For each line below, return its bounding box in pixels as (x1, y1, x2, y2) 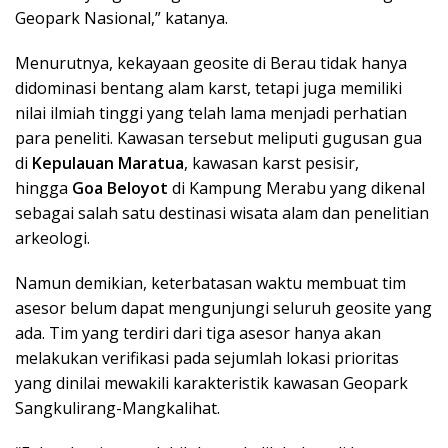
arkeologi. (15, 227, 90, 250)
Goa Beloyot (72, 177, 168, 200)
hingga (15, 177, 72, 200)
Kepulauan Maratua (32, 152, 184, 175)
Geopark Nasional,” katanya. (15, 7, 228, 30)
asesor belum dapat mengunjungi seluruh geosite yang (15, 297, 432, 320)
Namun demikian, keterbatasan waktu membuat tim (15, 272, 406, 295)
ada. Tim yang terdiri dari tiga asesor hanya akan (15, 322, 381, 345)
